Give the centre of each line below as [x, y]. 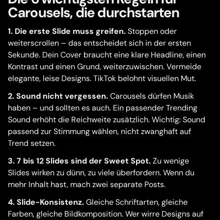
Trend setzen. [32, 143]
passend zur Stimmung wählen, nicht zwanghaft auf [99, 131]
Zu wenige [170, 161]
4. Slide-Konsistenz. [46, 202]
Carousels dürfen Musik [151, 96]
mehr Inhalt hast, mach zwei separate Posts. [87, 184]
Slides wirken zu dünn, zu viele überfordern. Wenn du [101, 173]
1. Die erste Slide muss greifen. [67, 31]
